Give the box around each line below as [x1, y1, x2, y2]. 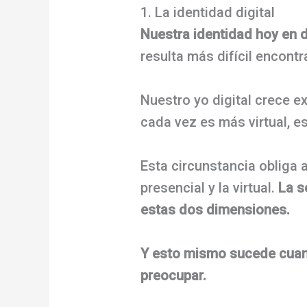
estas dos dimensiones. [140, 201, 291, 218]
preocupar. [140, 267, 207, 284]
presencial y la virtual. [140, 179, 279, 196]
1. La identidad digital [140, 3, 275, 21]
